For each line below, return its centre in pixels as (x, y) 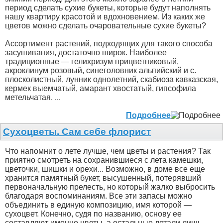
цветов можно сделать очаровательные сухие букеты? (106, 25)
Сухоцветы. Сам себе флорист (77, 131)
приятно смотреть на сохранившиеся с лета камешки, (104, 160)
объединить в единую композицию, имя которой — (98, 205)
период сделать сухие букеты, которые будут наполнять (108, 7)
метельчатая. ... (33, 97)
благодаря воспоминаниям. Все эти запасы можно (99, 196)
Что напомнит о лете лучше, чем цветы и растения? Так (108, 151)
